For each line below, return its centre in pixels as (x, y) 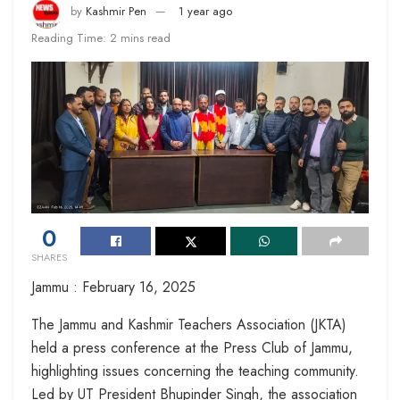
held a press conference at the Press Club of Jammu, (192, 347)
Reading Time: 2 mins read (101, 37)
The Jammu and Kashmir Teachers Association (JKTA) (189, 324)
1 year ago (205, 12)
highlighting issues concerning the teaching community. (195, 371)
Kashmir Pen (116, 12)
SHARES (49, 257)
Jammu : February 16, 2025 (113, 287)
